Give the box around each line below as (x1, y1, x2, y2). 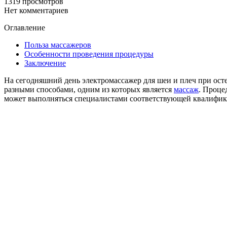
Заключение (24, 58, 66, 67)
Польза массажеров (24, 40, 91, 49)
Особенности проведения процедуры (24, 49, 154, 58)
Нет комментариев (4, 6, 68, 15)
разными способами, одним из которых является (4, 85, 174, 94)
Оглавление (4, 23, 45, 32)
